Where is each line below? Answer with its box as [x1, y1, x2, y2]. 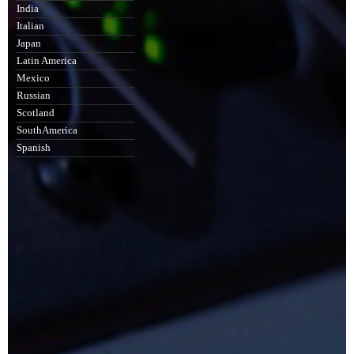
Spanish [17, 142, 51, 153]
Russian [17, 90, 51, 101]
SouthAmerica [17, 125, 77, 136]
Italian [17, 21, 44, 32]
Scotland [17, 107, 55, 119]
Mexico [17, 73, 50, 84]
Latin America [17, 55, 77, 66]
